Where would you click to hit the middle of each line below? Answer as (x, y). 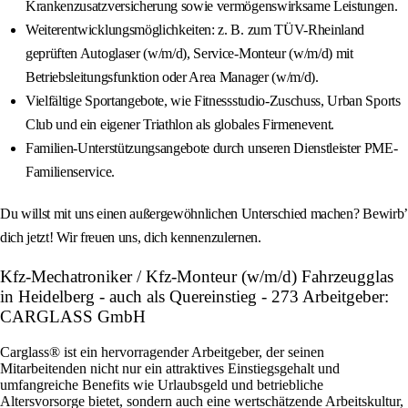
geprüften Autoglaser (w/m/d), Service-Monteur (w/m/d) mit (189, 54)
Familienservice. (70, 172)
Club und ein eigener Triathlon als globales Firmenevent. (180, 125)
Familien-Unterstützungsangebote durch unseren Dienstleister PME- (212, 148)
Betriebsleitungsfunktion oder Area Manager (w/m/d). (172, 77)
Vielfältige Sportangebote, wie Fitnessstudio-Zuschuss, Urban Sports (213, 101)
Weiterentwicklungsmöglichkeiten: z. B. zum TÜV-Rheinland (195, 30)
